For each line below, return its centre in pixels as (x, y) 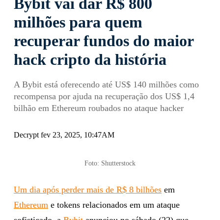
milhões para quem (78, 22)
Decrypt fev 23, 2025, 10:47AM (64, 135)
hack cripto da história (90, 59)
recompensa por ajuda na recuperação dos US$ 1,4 (104, 96)
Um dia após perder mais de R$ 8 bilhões (88, 189)
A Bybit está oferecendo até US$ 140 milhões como (106, 84)
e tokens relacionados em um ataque (114, 205)
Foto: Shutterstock (110, 163)
